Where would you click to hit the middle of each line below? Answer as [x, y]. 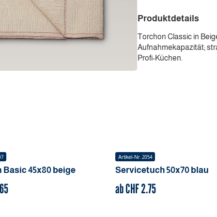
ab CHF [128, 189]
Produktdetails [168, 19]
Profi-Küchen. [160, 58]
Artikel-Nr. [130, 157]
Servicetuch [140, 170]
